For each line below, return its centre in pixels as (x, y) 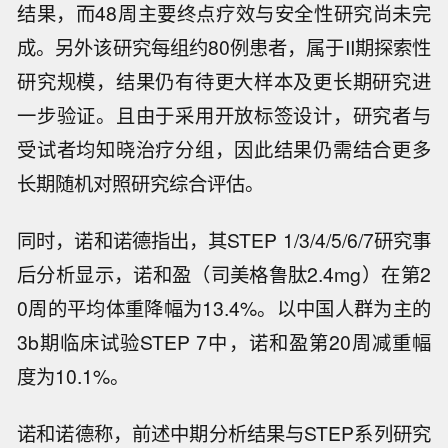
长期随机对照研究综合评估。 (141, 386)
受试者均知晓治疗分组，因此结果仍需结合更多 (224, 352)
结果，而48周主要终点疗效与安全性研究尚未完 (224, 216)
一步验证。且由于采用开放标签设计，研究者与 (224, 318)
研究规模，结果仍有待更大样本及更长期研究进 (224, 284)
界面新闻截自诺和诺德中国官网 (150, 125)
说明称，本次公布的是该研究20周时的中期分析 (224, 182)
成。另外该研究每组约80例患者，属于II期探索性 (224, 250)
